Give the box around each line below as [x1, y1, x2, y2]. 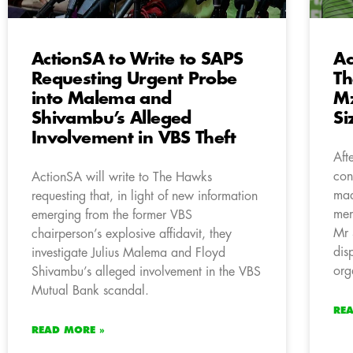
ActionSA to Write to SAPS [32, 51, 243, 69]
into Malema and [32, 91, 172, 108]
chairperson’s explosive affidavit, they [32, 228, 232, 241]
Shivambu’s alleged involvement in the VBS [32, 266, 261, 279]
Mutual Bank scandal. [32, 284, 149, 298]
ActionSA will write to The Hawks [32, 171, 212, 184]
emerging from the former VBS [32, 209, 192, 222]
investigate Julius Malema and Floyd [32, 247, 225, 260]
